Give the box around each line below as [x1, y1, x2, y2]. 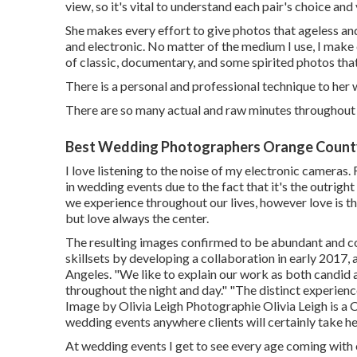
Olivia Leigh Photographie [119, 297, 261, 313]
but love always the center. [65, 210, 209, 226]
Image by [65, 297, 119, 313]
